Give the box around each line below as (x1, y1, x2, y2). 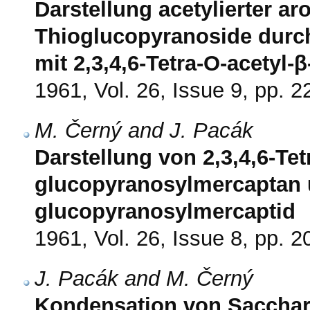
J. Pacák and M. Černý (35, 266, 253, 291)
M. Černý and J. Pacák (35, 118, 253, 143)
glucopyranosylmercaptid (35, 199, 295, 224)
